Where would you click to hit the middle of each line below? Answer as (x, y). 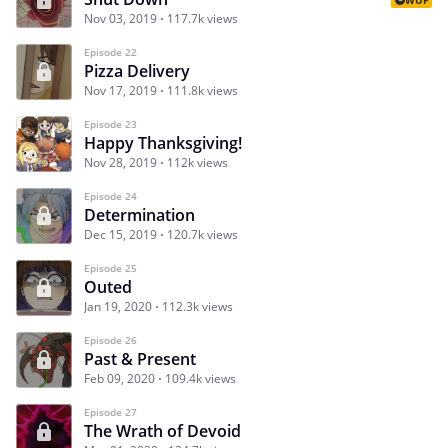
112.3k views (197, 306)
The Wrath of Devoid (162, 430)
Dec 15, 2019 (120, 234)
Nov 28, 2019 (120, 162)
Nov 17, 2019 (120, 90)
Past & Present (140, 358)
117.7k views (202, 18)
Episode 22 (110, 51)
